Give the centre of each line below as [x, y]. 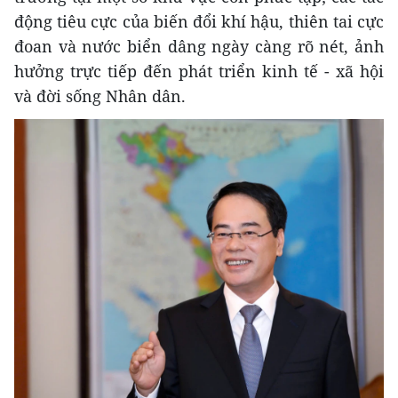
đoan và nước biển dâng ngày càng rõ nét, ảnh [199, 46]
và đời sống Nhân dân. [100, 96]
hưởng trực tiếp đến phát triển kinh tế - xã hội [199, 71]
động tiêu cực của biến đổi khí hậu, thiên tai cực [199, 21]
